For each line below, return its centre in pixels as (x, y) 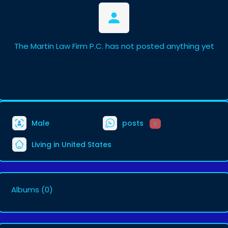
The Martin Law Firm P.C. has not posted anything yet (114, 46)
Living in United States (70, 144)
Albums (25, 190)
